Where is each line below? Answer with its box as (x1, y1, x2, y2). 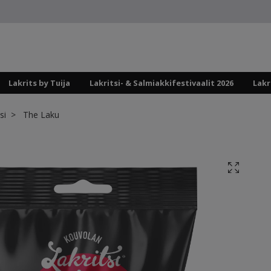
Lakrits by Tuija (8, 77, 70, 89)
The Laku (21, 109, 59, 121)
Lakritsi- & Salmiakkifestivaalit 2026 (90, 77, 233, 89)
